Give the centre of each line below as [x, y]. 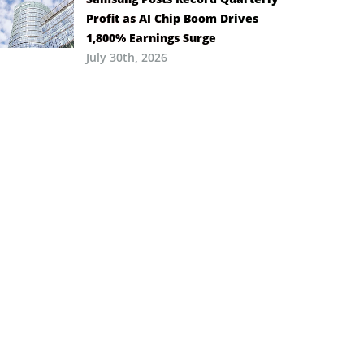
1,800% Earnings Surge [151, 37]
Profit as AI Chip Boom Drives [172, 18]
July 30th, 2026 [127, 57]
